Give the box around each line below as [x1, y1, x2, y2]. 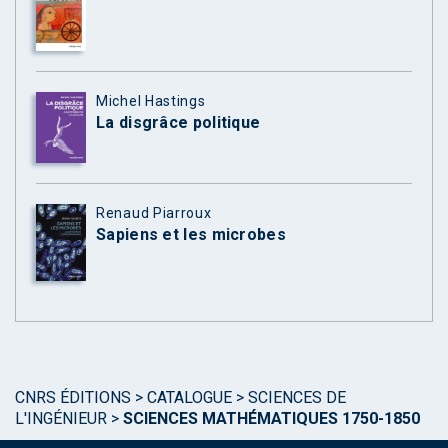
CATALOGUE [147, 387, 232, 407]
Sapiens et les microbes [96, 224, 286, 244]
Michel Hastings [96, 93, 206, 110]
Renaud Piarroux [96, 204, 212, 221]
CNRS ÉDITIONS [15, 387, 131, 407]
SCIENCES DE [248, 387, 346, 407]
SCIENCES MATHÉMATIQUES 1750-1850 [123, 408, 420, 428]
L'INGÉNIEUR [15, 408, 107, 428]
